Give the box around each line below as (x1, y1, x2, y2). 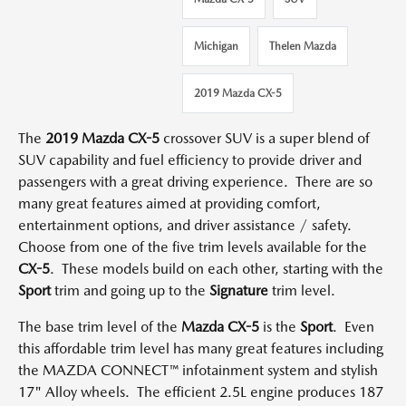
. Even (333, 318, 374, 335)
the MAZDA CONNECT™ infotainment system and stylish (18, 362, 378, 379)
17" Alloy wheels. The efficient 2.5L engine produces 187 (18, 383, 383, 401)
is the (259, 318, 300, 335)
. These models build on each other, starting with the (50, 260, 383, 277)
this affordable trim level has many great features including (18, 340, 383, 357)
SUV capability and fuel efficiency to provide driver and (18, 151, 362, 169)
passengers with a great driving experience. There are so (18, 173, 372, 190)
